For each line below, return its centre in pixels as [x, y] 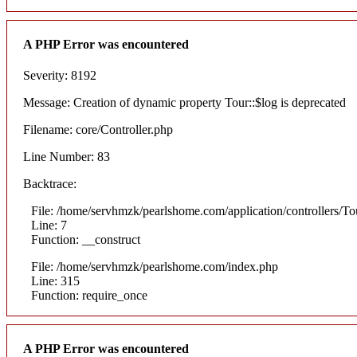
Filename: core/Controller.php [98, 130]
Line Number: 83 [67, 157]
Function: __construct [86, 240]
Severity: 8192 [60, 76]
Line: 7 [49, 226]
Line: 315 [55, 281]
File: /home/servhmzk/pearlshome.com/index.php [155, 267]
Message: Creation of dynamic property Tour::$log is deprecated [184, 103]
